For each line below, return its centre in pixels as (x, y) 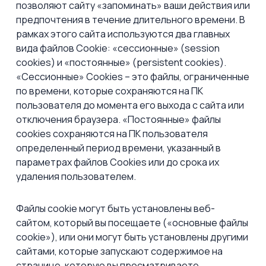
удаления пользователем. (76, 176)
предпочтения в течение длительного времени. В (131, 20)
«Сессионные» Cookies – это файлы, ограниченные (133, 77)
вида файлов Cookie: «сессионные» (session (118, 48)
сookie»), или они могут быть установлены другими (132, 237)
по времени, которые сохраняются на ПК (110, 91)
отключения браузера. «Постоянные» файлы (118, 119)
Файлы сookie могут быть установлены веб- (115, 208)
